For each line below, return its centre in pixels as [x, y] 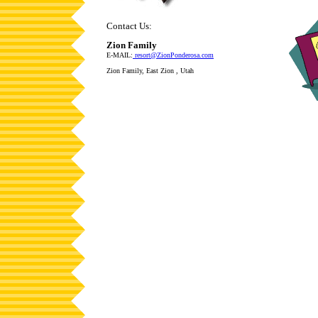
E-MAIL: [120, 55]
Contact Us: [129, 26]
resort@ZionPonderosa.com [174, 55]
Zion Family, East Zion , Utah [150, 71]
